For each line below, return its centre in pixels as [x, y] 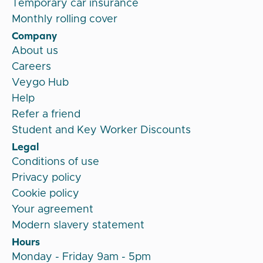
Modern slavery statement [78, 225]
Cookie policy [45, 193]
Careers [31, 67]
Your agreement [53, 209]
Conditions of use [55, 162]
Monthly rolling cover [65, 19]
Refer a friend [46, 114]
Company [34, 35]
